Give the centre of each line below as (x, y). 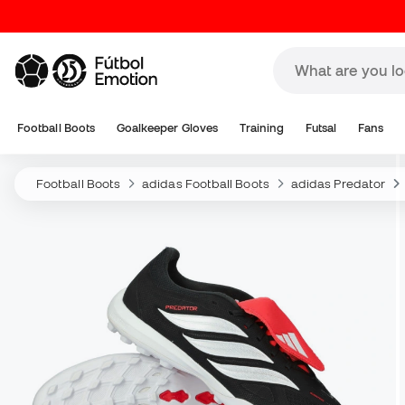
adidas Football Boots (206, 184)
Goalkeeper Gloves (167, 128)
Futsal (321, 128)
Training (262, 128)
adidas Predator (338, 184)
